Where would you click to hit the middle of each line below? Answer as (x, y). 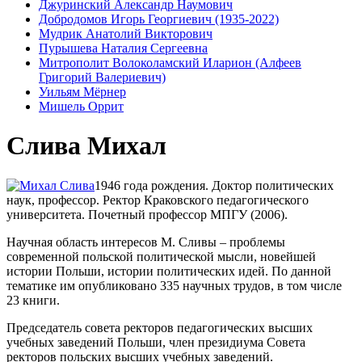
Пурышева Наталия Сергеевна (123, 48)
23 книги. (33, 300)
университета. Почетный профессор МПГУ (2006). (147, 214)
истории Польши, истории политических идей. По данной (169, 271)
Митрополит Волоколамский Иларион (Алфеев (170, 63)
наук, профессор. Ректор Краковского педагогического (158, 200)
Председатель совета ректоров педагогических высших (160, 327)
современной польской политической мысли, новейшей (161, 256)
